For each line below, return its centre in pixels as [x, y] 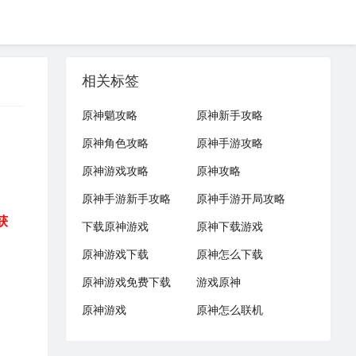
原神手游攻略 [229, 142]
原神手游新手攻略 [127, 198]
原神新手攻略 [229, 114]
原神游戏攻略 [116, 170]
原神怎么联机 [229, 309]
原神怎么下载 [229, 253]
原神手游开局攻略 [240, 198]
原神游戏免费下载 [127, 281]
